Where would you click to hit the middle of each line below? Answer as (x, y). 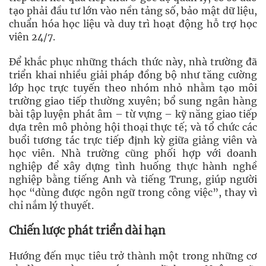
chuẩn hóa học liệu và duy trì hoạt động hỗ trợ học (133, 23)
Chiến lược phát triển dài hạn (87, 230)
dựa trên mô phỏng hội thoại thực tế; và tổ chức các (133, 127)
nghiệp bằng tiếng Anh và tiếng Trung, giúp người (133, 179)
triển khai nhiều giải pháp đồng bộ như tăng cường (133, 75)
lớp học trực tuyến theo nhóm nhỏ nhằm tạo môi (133, 88)
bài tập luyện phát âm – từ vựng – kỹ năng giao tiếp (133, 114)
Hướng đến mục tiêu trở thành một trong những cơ (133, 256)
